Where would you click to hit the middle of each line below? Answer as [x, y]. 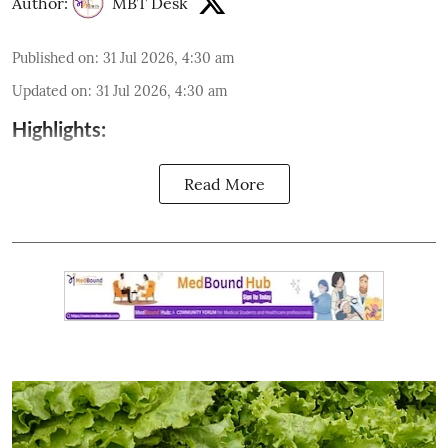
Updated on [50, 91]
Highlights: [59, 129]
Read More [224, 184]
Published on [53, 58]
